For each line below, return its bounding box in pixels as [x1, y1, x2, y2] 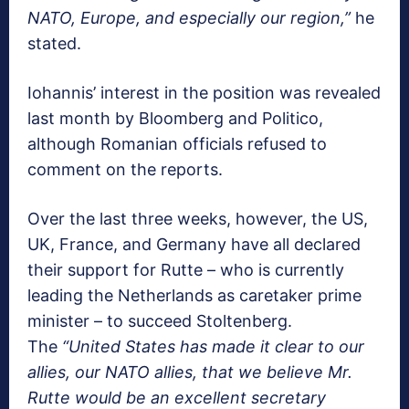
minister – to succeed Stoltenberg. [27, 311, 292, 331]
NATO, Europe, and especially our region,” [27, 8, 351, 28]
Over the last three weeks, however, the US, [27, 209, 368, 229]
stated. [27, 34, 81, 54]
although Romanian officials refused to [27, 134, 327, 154]
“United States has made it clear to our [62, 337, 364, 357]
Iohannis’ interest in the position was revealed [27, 83, 381, 103]
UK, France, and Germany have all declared [27, 235, 361, 255]
